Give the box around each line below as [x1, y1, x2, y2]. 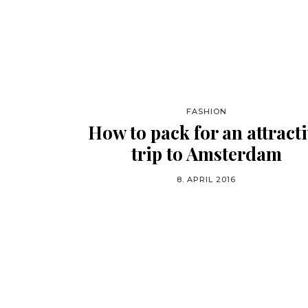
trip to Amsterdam [131, 142, 282, 166]
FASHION [186, 107, 227, 116]
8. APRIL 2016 [177, 175, 236, 184]
